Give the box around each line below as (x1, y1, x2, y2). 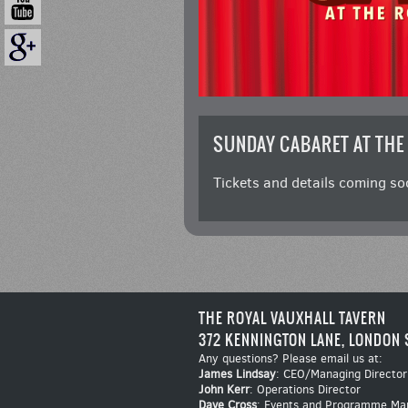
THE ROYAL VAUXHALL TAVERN (198, 307, 386, 329)
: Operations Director (249, 382, 361, 397)
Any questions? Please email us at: (198, 351, 382, 366)
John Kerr (198, 382, 250, 397)
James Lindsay (198, 366, 276, 382)
